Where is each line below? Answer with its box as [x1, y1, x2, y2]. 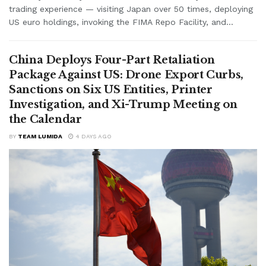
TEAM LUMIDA [18, 132, 62, 140]
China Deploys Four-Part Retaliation [9, 53, 215, 66]
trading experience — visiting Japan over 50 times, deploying [9, 4, 253, 14]
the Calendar [9, 112, 82, 126]
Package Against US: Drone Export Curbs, [9, 68, 243, 81]
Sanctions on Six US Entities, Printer [9, 83, 213, 96]
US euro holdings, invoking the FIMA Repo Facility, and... [9, 17, 233, 27]
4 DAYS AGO [74, 132, 112, 140]
